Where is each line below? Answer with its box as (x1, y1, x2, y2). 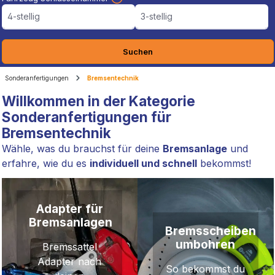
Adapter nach (37, 255, 102, 268)
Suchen (122, 47, 153, 57)
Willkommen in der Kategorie (1, 93, 195, 110)
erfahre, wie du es (1, 157, 90, 170)
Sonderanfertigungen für (1, 109, 171, 126)
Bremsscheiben (165, 224, 256, 239)
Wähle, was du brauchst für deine (1, 142, 163, 155)
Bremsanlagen (29, 215, 113, 230)
